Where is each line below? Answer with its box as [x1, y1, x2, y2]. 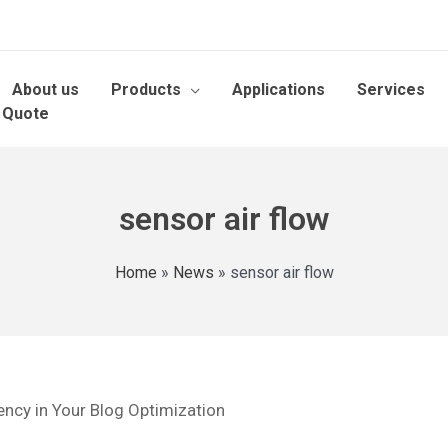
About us [12, 79, 79, 99]
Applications [232, 79, 325, 99]
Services [357, 79, 425, 99]
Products [111, 79, 181, 99]
